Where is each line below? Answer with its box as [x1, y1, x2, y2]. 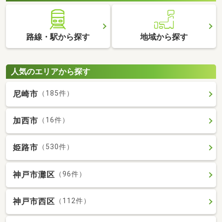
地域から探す [140, 32, 188, 42]
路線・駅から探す [26, 32, 90, 42]
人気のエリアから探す [11, 66, 90, 76]
